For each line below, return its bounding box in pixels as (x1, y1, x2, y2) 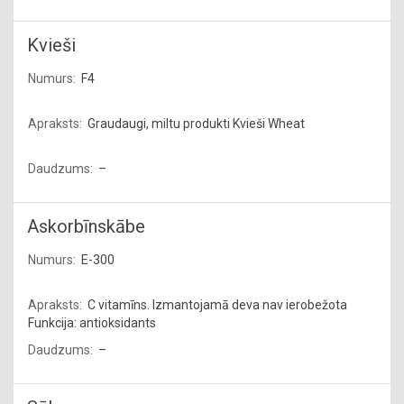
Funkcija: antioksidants (28, 316, 156, 330)
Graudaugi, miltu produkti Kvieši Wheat (87, 116, 305, 131)
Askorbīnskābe (27, 216, 145, 237)
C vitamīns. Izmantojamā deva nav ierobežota (87, 298, 347, 312)
